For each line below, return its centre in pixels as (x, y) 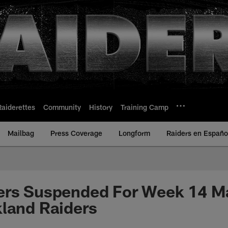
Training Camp (145, 107)
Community (62, 107)
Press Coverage (76, 133)
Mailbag (21, 133)
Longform (134, 133)
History (101, 107)
